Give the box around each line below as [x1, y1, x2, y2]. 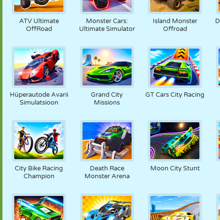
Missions [94, 99, 120, 107]
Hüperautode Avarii [9, 91, 68, 99]
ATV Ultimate [19, 17, 59, 25]
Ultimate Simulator [79, 25, 135, 33]
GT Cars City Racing [145, 91, 205, 99]
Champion [23, 172, 55, 180]
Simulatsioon [19, 99, 58, 107]
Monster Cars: [86, 17, 128, 25]
